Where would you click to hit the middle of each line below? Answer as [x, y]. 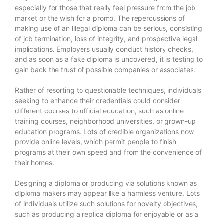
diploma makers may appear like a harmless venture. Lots [107, 193]
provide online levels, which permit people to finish [96, 141]
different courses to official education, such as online [99, 110]
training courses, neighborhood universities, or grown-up [105, 121]
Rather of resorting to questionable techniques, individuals [108, 90]
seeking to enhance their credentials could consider [97, 100]
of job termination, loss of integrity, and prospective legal [106, 38]
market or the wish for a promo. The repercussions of [100, 18]
